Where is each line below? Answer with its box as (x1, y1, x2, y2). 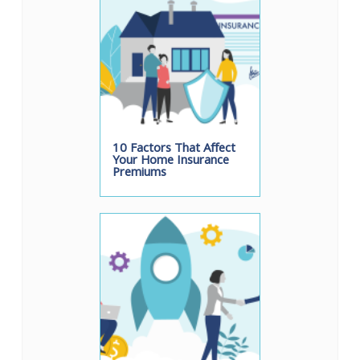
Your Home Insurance (112, 151, 229, 173)
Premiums (112, 163, 166, 185)
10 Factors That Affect (112, 139, 235, 161)
